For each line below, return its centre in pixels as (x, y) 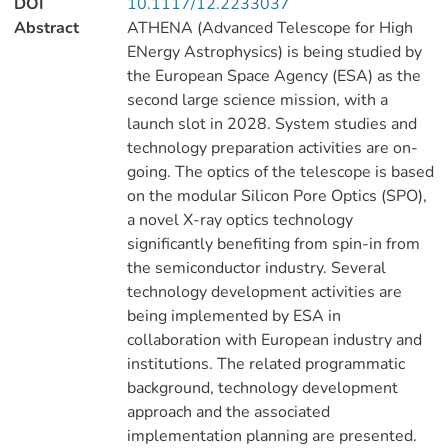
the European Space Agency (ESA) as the (273, 76)
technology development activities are (264, 292)
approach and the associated (228, 412)
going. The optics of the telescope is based (280, 172)
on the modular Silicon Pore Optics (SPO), (276, 196)
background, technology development (262, 388)
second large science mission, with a (257, 100)
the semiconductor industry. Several (256, 268)
